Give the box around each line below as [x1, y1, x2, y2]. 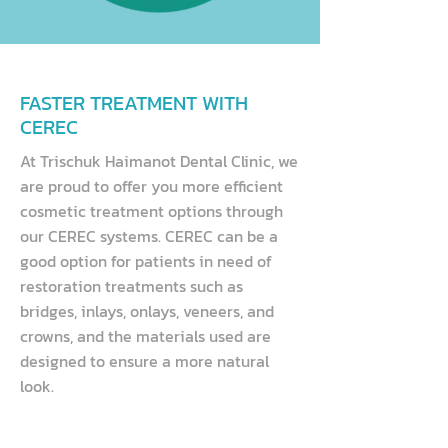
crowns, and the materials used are [20, 324, 271, 348]
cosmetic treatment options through [20, 199, 283, 223]
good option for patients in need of [20, 249, 272, 273]
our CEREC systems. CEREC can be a [20, 224, 278, 248]
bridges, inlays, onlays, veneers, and [20, 299, 274, 323]
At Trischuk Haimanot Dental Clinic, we [20, 149, 298, 173]
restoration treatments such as [20, 274, 243, 298]
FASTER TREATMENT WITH [20, 88, 248, 118]
